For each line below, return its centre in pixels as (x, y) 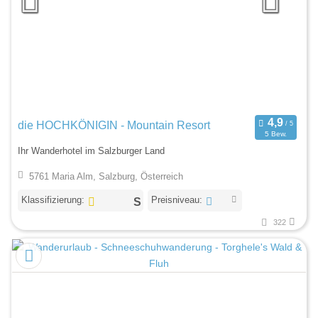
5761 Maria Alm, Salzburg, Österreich (106, 176)
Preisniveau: (176, 199)
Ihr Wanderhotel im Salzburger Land (91, 151)
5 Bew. (275, 134)
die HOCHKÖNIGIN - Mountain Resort (114, 125)
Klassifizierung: (53, 199)
